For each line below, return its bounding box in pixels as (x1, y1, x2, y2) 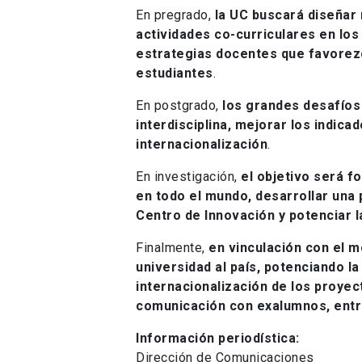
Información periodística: (136, 330, 300, 346)
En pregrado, (136, 6, 211, 23)
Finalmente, (136, 239, 208, 255)
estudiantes (136, 65, 213, 81)
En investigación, (136, 168, 241, 184)
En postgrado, (136, 97, 222, 113)
